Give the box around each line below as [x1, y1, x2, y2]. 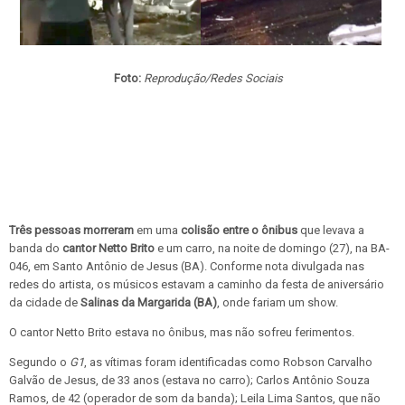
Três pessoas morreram [9, 223, 134, 237]
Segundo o [9, 355, 70, 369]
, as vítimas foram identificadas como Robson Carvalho [84, 355, 372, 369]
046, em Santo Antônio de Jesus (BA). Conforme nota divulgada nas [9, 259, 364, 273]
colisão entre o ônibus [181, 223, 297, 237]
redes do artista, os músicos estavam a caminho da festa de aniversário [9, 278, 384, 291]
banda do [9, 241, 62, 255]
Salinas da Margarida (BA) [80, 296, 217, 309]
